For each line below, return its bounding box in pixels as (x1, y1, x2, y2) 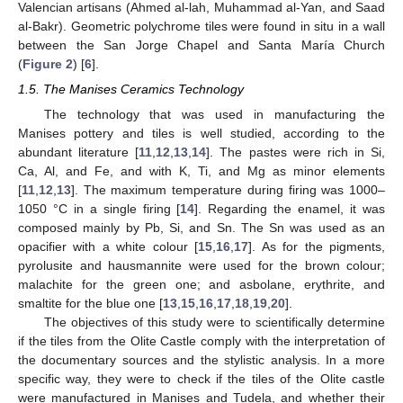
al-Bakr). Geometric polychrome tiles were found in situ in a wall (18, 18, 385, 33)
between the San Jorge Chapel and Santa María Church (18, 37, 385, 52)
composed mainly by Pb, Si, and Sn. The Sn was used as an (18, 220, 385, 236)
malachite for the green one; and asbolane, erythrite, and (18, 277, 385, 292)
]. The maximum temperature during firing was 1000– (71, 183, 385, 198)
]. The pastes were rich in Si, (206, 145, 385, 160)
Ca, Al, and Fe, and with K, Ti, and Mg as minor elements (18, 164, 385, 179)
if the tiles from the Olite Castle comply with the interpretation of (18, 334, 385, 349)
